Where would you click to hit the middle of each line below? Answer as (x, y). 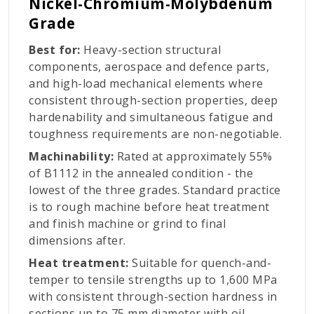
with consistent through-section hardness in (153, 297)
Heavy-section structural (150, 50)
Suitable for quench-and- (200, 263)
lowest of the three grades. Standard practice (155, 190)
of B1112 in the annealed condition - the (141, 173)
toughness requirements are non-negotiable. (155, 134)
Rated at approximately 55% (193, 157)
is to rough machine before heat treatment (149, 207)
